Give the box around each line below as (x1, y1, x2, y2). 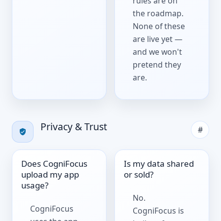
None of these (133, 21, 185, 32)
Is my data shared (124, 157, 194, 169)
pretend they (133, 59, 182, 71)
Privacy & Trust (40, 119, 107, 133)
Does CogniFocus (21, 157, 88, 169)
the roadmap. (133, 8, 184, 19)
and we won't (133, 46, 183, 58)
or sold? (124, 168, 154, 180)
